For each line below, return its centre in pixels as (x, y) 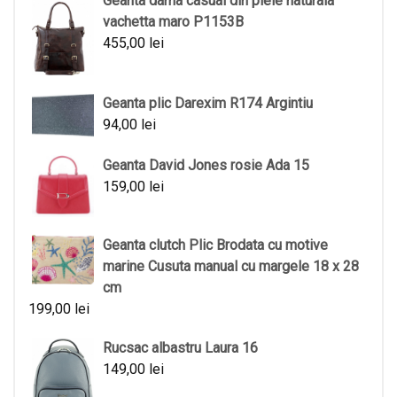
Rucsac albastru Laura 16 (180, 348)
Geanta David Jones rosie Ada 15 (206, 166)
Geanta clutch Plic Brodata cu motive (215, 245)
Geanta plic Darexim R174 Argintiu (208, 103)
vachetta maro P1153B (173, 21)
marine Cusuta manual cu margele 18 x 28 (231, 267)
